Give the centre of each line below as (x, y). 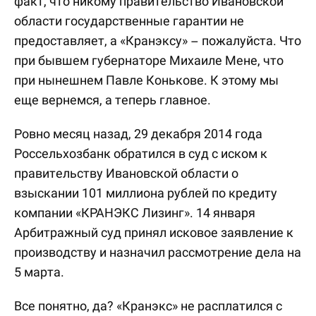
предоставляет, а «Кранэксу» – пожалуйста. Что (158, 41)
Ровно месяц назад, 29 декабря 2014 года (138, 134)
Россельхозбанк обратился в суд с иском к (141, 153)
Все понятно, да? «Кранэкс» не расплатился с (148, 306)
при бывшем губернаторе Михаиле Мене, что (149, 60)
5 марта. (39, 272)
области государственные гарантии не (129, 21)
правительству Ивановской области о (126, 173)
